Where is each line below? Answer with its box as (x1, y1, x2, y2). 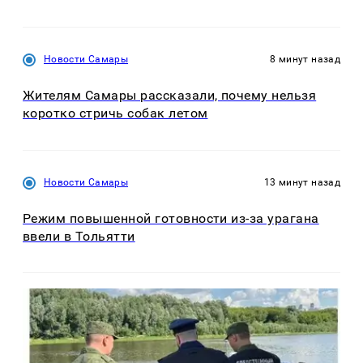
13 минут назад (263, 176, 340, 188)
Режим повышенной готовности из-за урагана (23, 210, 319, 226)
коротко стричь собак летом (23, 105, 208, 122)
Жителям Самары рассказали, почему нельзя (23, 88, 317, 104)
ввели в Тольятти (23, 228, 135, 244)
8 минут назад (270, 53, 340, 66)
